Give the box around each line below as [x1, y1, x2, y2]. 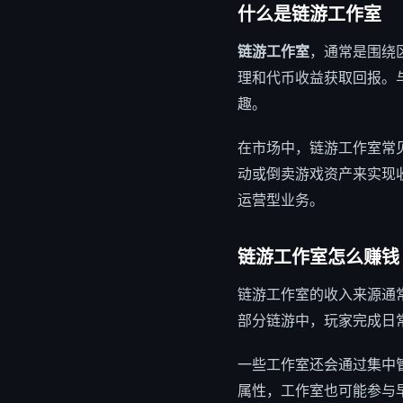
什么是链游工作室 [237, 4, 381, 25]
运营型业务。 [237, 191, 324, 209]
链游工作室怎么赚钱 [237, 246, 399, 268]
